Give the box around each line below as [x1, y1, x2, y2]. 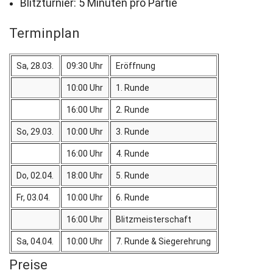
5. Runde [116, 171, 150, 181]
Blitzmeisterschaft [116, 214, 192, 225]
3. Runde [116, 127, 150, 137]
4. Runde [116, 149, 150, 159]
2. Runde [116, 105, 150, 115]
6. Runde [116, 193, 150, 203]
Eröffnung [116, 61, 156, 71]
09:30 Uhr [66, 61, 104, 71]
